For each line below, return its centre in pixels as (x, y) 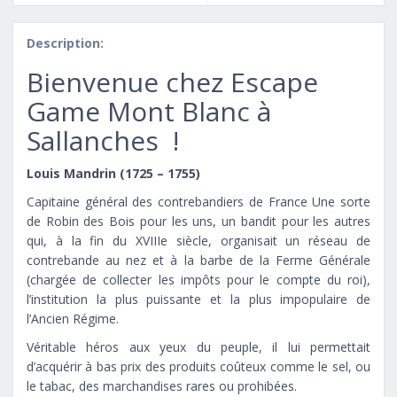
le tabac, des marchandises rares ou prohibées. (162, 385)
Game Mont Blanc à (149, 111)
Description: (65, 43)
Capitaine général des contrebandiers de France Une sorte (198, 201)
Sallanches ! (103, 140)
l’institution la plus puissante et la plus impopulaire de (198, 299)
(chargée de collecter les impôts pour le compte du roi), (198, 279)
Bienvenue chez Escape (172, 82)
